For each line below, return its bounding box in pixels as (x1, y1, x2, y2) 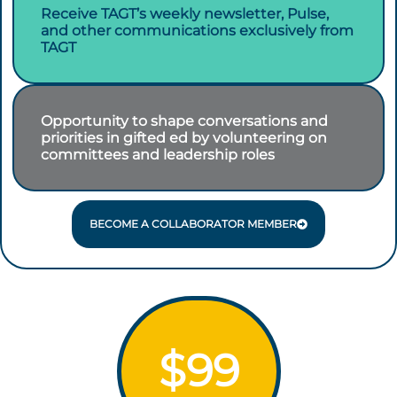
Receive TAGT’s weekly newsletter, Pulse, (41, 5, 329, 22)
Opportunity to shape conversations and (41, 113, 328, 129)
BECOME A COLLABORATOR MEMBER (90, 217, 297, 230)
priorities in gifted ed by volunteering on (41, 129, 327, 146)
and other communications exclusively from (41, 22, 354, 39)
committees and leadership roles (41, 146, 275, 163)
